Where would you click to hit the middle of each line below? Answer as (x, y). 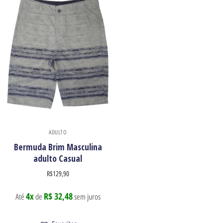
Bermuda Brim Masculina (58, 147)
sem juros (86, 197)
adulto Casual (58, 158)
